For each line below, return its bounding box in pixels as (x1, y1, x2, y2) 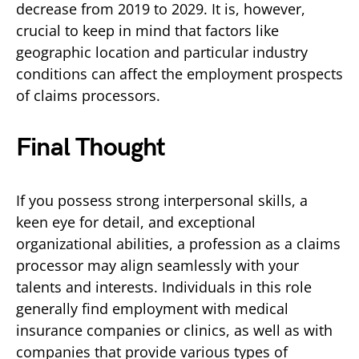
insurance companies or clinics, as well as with (16, 320, 333, 340)
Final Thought (16, 131, 166, 163)
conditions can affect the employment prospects (16, 63, 343, 83)
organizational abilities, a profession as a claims (16, 233, 341, 253)
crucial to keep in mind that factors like (16, 20, 279, 40)
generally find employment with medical (16, 298, 288, 318)
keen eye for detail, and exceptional (16, 212, 256, 232)
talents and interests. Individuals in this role (16, 276, 312, 296)
